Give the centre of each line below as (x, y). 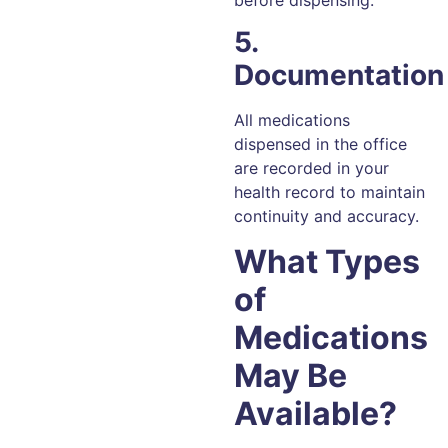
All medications (292, 120)
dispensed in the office (320, 144)
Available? (315, 413)
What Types (327, 261)
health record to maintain (329, 192)
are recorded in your (311, 168)
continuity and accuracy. (326, 216)
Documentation (339, 75)
